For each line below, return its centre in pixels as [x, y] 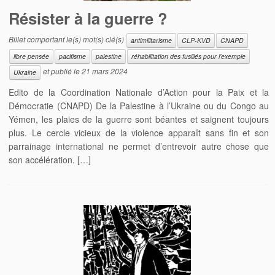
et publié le [62, 71]
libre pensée [32, 56]
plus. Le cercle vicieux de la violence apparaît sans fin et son [139, 132]
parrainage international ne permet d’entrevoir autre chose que [139, 146]
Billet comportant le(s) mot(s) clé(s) [68, 39]
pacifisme [73, 56]
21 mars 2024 [105, 71]
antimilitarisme [152, 40]
